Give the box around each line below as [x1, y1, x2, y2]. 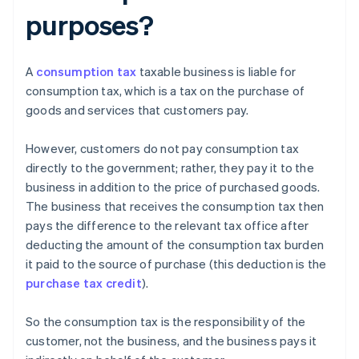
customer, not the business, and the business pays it [26, 333, 317, 349]
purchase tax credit [26, 275, 142, 292]
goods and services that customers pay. [26, 102, 249, 119]
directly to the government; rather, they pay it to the [26, 159, 314, 176]
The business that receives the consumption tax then [26, 198, 325, 215]
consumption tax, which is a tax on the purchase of [26, 83, 305, 99]
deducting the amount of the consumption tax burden [26, 236, 325, 253]
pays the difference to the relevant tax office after [26, 217, 309, 234]
